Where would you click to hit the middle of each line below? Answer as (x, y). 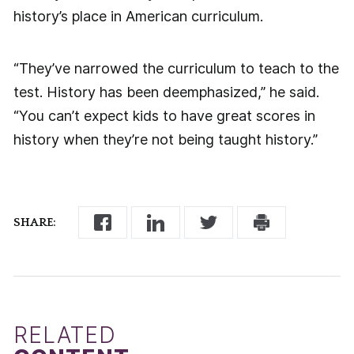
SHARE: (34, 223)
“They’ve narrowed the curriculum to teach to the (176, 69)
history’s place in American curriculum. (138, 17)
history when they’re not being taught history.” (165, 140)
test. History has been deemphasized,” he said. (166, 92)
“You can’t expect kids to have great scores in (164, 116)
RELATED (65, 335)
